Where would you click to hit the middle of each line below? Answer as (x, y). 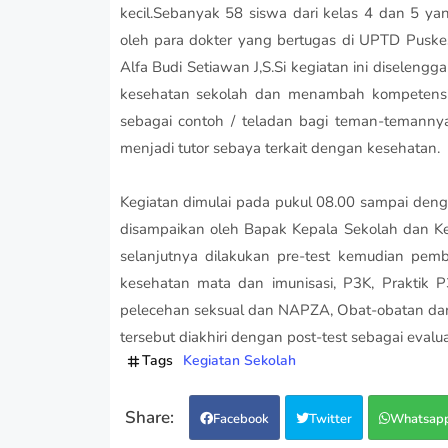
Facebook (240, 419)
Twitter (330, 419)
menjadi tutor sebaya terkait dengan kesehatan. (279, 148)
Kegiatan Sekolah (239, 361)
